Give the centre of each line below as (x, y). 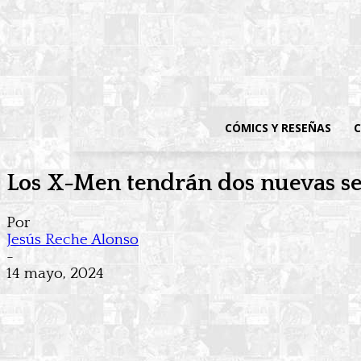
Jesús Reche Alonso (73, 240)
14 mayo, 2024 (55, 274)
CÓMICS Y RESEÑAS (278, 128)
